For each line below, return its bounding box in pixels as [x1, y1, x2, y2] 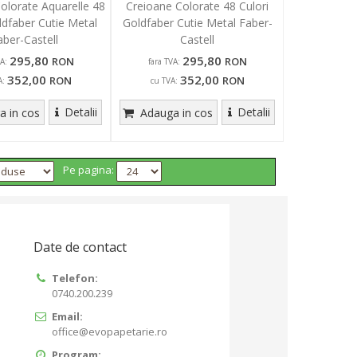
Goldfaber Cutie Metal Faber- [122, 15, 273, 30]
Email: [52, 309, 84, 324]
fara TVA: [147, 56, 180, 67]
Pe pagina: [62, 163, 116, 178]
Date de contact [33, 238, 127, 256]
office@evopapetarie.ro [52, 324, 168, 339]
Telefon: [52, 271, 99, 285]
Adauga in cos [136, 105, 213, 120]
